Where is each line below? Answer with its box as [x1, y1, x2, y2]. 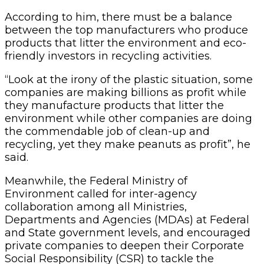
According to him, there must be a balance [5, 10, 232, 24]
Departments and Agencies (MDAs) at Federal [5, 213, 249, 226]
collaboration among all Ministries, [5, 200, 187, 213]
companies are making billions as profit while [5, 85, 246, 99]
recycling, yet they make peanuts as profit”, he [5, 137, 250, 151]
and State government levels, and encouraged [5, 226, 250, 239]
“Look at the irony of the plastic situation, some [5, 72, 253, 86]
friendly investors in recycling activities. [5, 49, 212, 62]
